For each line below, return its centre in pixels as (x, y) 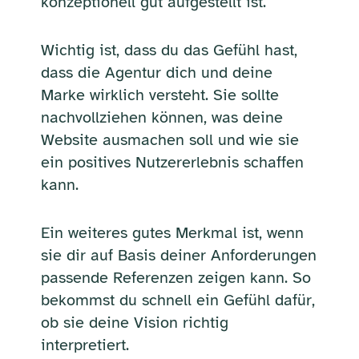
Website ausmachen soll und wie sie (169, 139)
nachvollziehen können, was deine (161, 117)
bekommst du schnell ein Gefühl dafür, (177, 300)
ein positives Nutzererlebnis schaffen (172, 162)
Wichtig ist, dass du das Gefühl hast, (169, 50)
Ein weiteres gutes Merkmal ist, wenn (172, 232)
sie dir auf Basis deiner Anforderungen (178, 255)
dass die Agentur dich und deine (156, 72)
